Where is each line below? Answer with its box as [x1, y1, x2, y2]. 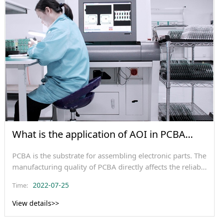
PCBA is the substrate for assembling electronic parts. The [12, 150, 206, 160]
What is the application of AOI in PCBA [12, 127, 185, 141]
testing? [12, 139, 48, 153]
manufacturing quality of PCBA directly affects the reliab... [12, 161, 207, 172]
